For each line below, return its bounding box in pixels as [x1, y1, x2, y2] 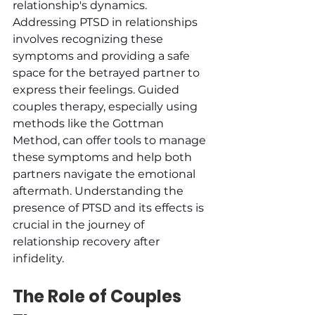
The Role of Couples [13, 284, 185, 308]
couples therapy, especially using [13, 99, 200, 113]
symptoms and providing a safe [13, 49, 193, 63]
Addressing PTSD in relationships [13, 15, 200, 29]
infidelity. [13, 251, 64, 265]
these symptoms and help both [13, 150, 195, 164]
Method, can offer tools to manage [13, 133, 209, 147]
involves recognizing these [13, 32, 166, 46]
